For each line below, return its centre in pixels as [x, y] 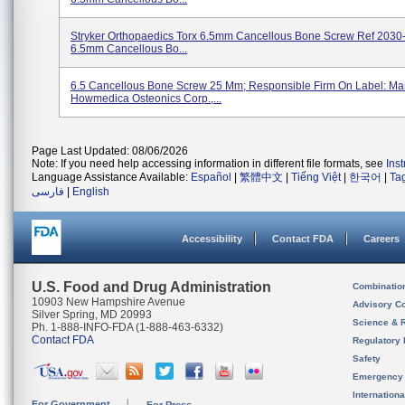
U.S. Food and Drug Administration [151, 287]
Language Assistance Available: [111, 177]
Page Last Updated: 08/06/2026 [110, 151]
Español [211, 177]
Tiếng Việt [316, 177]
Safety [367, 358]
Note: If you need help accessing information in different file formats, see [209, 164]
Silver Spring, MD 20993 [92, 315]
